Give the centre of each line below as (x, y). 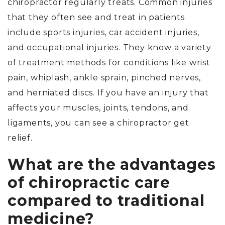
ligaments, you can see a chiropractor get (98, 123)
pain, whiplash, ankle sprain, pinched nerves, (104, 78)
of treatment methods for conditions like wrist (109, 63)
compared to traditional (106, 201)
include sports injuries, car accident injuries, (103, 33)
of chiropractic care (89, 183)
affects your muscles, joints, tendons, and (98, 108)
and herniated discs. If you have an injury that (108, 93)
